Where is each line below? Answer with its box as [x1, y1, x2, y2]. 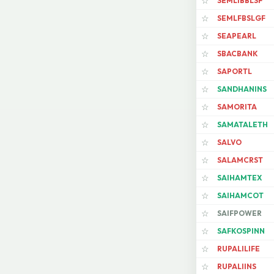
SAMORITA [217, 102, 257, 112]
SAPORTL [217, 67, 252, 76]
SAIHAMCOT [217, 191, 264, 201]
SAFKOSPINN [217, 226, 265, 236]
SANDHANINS [217, 84, 267, 94]
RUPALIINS [217, 262, 256, 272]
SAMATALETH [217, 120, 268, 130]
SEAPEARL [217, 31, 256, 41]
